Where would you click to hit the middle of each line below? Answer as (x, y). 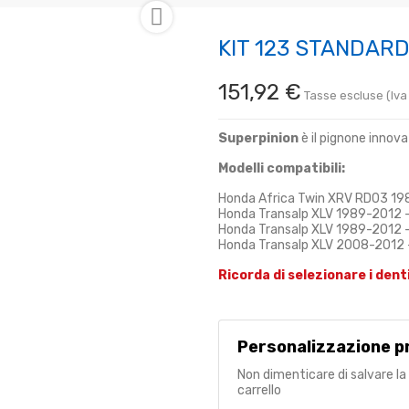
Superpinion (258, 138)
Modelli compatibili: (282, 168)
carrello (259, 390)
